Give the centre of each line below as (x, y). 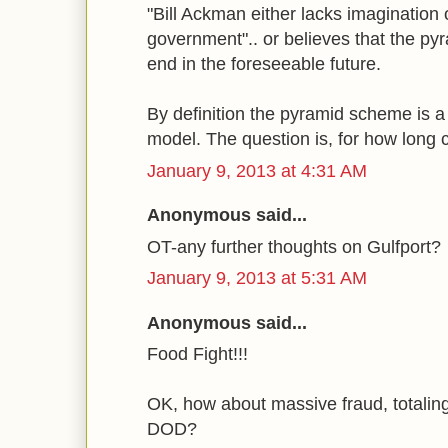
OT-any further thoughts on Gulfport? (294, 246)
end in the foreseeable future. (264, 64)
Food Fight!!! (197, 354)
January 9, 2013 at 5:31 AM (257, 278)
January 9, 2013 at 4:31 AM (257, 170)
